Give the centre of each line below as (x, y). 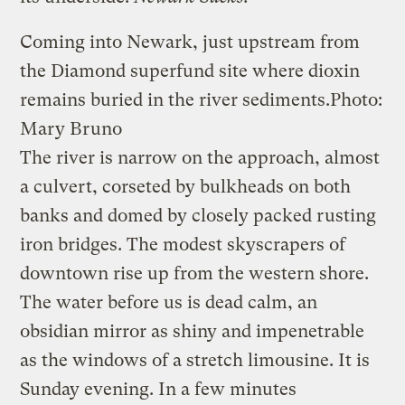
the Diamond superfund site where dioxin (190, 71)
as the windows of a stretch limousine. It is (195, 360)
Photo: (357, 99)
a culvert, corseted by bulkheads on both (186, 186)
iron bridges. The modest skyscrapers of (183, 244)
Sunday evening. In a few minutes (159, 389)
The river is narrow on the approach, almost (200, 157)
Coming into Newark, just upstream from (190, 42)
